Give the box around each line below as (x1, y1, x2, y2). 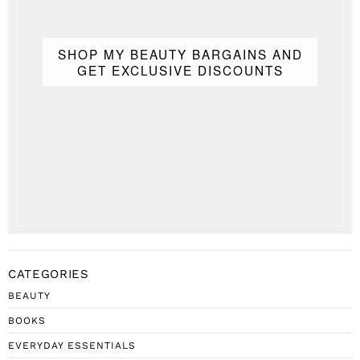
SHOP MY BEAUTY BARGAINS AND (57, 45, 303, 63)
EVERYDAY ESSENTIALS (8, 340, 136, 352)
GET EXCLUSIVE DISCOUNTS (76, 61, 284, 80)
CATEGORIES (8, 267, 89, 282)
